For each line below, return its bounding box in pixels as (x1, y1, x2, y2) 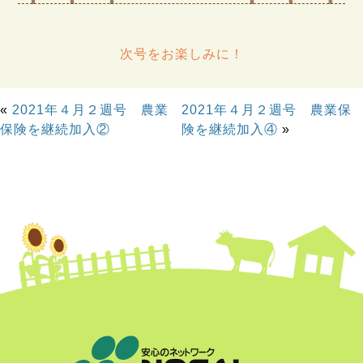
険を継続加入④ (181, 122, 278, 137)
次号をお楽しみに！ (119, 47, 244, 62)
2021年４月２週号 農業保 (181, 103, 352, 117)
